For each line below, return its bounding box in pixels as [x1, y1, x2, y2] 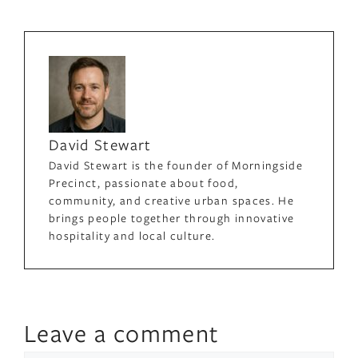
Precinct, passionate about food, [49, 174, 239, 190]
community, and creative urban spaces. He [49, 192, 295, 208]
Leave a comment [24, 316, 220, 348]
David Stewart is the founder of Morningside [49, 157, 304, 173]
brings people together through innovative [49, 209, 295, 225]
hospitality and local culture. [49, 227, 216, 243]
